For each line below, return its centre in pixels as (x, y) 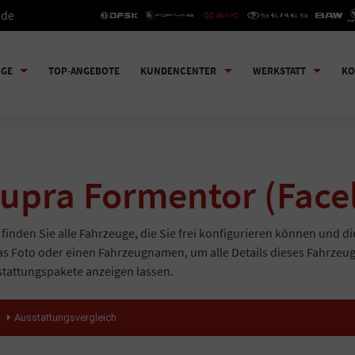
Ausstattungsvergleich (66, 318)
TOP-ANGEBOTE (84, 71)
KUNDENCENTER (178, 71)
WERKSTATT (279, 71)
